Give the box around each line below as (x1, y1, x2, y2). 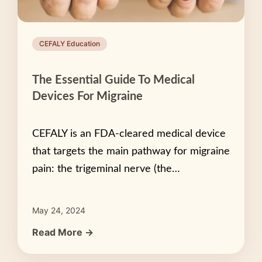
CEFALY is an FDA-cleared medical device (32, 129, 226, 139)
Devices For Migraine (32, 91, 143, 102)
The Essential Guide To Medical (32, 74, 195, 86)
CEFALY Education (39, 39, 100, 48)
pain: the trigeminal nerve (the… (32, 164, 180, 174)
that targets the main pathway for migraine (32, 146, 230, 157)
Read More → (32, 226, 94, 238)
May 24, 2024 (32, 205, 85, 215)
